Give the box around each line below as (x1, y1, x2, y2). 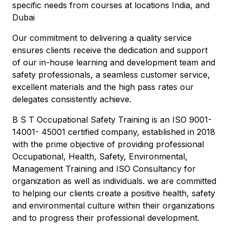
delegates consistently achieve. (12, 94, 131, 104)
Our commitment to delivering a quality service (12, 33, 192, 43)
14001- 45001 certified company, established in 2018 (12, 127, 215, 137)
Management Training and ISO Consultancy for (12, 164, 196, 174)
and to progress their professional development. (12, 213, 199, 223)
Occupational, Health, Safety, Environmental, (12, 151, 188, 162)
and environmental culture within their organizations (12, 200, 215, 211)
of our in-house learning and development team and (12, 57, 215, 67)
